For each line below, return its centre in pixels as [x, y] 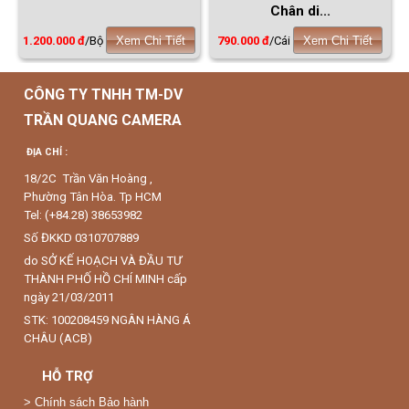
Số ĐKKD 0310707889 [84, 237]
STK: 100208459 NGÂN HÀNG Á [107, 320]
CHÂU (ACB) [58, 338]
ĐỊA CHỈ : [47, 152]
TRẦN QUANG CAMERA [103, 120]
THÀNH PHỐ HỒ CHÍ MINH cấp [105, 278]
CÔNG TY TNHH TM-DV [103, 94]
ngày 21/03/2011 [70, 297]
